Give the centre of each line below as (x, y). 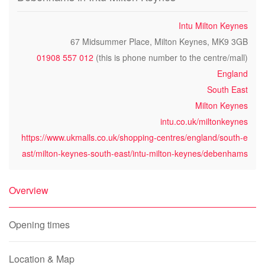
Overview (29, 190)
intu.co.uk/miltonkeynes (204, 121)
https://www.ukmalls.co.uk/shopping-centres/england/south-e (135, 137)
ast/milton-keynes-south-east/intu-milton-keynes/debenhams (135, 153)
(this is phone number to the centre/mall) (171, 57)
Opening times (39, 224)
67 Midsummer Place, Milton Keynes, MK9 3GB (159, 41)
